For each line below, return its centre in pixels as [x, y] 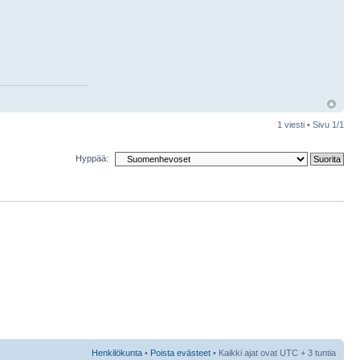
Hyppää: [92, 158]
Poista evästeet [180, 352]
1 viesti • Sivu [305, 125]
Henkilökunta [117, 352]
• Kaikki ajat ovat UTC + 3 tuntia [273, 352]
